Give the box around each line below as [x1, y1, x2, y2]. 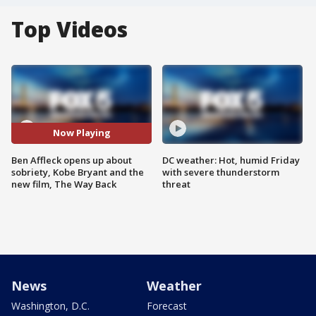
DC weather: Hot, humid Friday [162, 153, 300, 166]
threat [162, 177, 190, 190]
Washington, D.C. [11, 298, 90, 312]
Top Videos [11, 15, 128, 44]
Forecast [147, 298, 187, 312]
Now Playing [52, 126, 111, 140]
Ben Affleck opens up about [11, 153, 132, 166]
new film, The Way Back [11, 177, 116, 190]
